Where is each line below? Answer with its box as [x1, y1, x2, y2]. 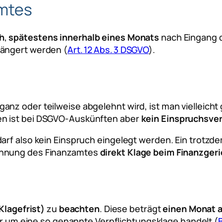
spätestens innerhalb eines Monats [8, 31, 160, 44]
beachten [58, 203, 100, 215]
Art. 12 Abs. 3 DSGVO [67, 44, 149, 56]
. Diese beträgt [99, 203, 163, 215]
